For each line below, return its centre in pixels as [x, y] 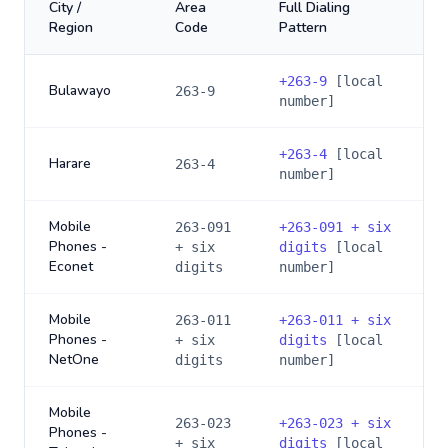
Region [71, 27]
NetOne [74, 359]
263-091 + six [339, 227]
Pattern [303, 27]
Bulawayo [80, 90]
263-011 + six [339, 320]
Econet [71, 266]
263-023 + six [339, 423]
